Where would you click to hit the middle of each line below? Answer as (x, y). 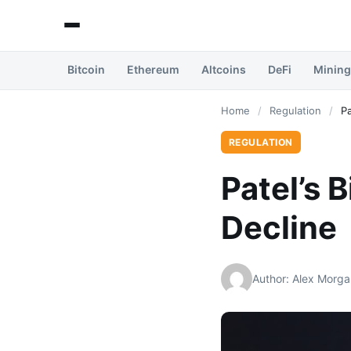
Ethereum (153, 69)
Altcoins (224, 69)
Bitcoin (86, 69)
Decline (279, 228)
